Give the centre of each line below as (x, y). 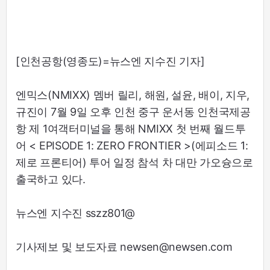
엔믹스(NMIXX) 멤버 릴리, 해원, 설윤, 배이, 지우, (133, 95)
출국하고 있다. (51, 180)
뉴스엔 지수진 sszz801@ (76, 213)
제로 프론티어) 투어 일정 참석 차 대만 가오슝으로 (134, 163)
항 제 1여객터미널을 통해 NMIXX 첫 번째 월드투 (131, 129)
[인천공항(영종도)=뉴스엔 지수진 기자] (110, 61)
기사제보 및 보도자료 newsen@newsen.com (124, 247)
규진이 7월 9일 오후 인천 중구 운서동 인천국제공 (133, 112)
